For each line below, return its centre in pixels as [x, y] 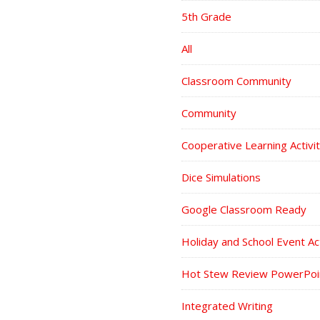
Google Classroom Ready [244, 209]
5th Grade [206, 16]
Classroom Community [236, 81]
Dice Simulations [221, 177]
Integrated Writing [227, 306]
